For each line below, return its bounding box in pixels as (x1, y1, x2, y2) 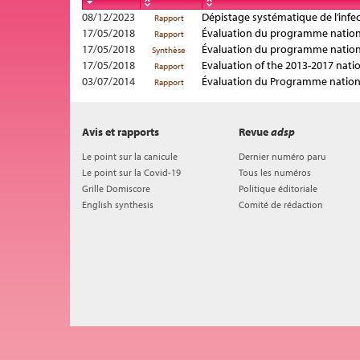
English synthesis (82, 198, 153, 211)
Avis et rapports (82, 125, 159, 139)
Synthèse (152, 44, 186, 55)
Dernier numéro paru (239, 150, 326, 162)
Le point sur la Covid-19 (82, 166, 181, 178)
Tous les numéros (239, 166, 311, 178)
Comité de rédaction (239, 198, 323, 211)
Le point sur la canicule (82, 150, 178, 162)
